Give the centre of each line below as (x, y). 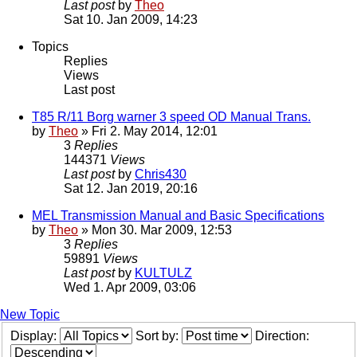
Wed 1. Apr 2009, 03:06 (130, 288)
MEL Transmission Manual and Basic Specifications (178, 216)
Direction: (284, 336)
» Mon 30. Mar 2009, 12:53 (155, 230)
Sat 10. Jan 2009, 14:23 (131, 20)
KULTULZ (163, 273)
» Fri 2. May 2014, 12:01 (148, 131)
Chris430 (161, 175)
